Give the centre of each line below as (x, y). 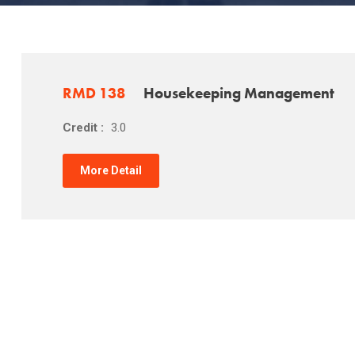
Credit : (84, 128)
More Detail (111, 170)
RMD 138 (94, 93)
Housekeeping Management (239, 93)
